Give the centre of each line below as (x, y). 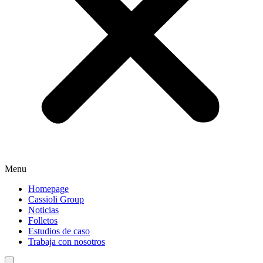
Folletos (43, 220)
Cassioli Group (56, 199)
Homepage (48, 188)
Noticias (43, 210)
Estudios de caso (59, 231)
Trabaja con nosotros (67, 241)
